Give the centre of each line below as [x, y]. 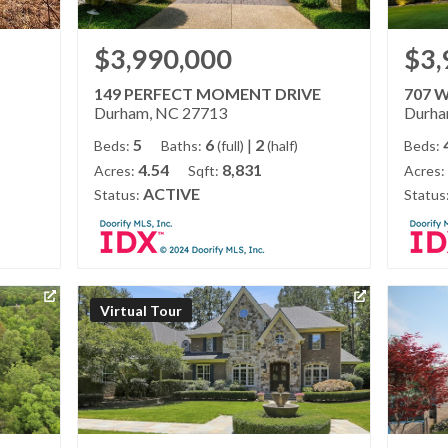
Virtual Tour [140, 310]
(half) [283, 146]
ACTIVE [172, 194]
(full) [231, 146]
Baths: [182, 146]
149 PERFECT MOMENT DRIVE [208, 94]
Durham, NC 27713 [161, 113]
